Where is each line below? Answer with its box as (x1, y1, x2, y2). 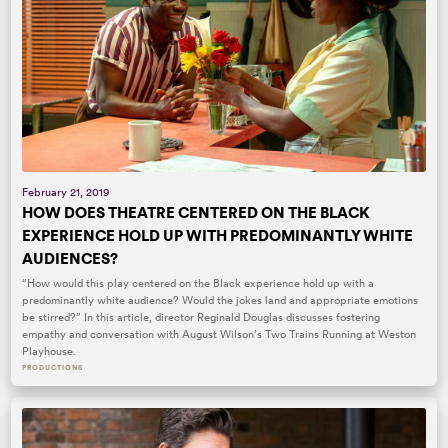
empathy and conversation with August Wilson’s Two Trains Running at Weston (22, 327, 417, 342)
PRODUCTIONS (22, 363, 83, 373)
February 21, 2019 (22, 184, 110, 199)
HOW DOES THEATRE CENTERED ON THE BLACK (22, 202, 371, 222)
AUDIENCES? (22, 248, 119, 268)
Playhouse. (22, 344, 77, 359)
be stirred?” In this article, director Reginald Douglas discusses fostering (22, 310, 381, 325)
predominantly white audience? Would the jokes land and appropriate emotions (22, 293, 419, 308)
